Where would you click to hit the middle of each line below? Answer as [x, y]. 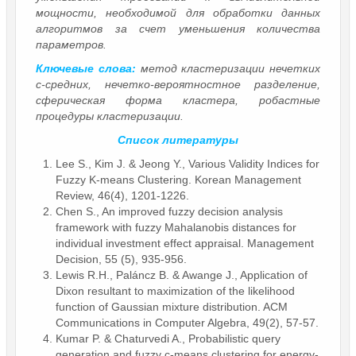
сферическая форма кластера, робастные [178, 100]
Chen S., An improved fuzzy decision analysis [169, 211]
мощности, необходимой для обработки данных [178, 12]
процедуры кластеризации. [110, 116]
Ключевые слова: [86, 68]
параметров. [71, 44]
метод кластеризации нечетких [228, 68]
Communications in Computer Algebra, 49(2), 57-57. [187, 322]
